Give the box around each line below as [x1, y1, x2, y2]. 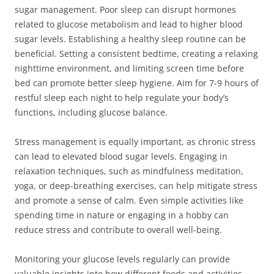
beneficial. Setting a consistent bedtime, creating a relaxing [15, 48, 258, 59]
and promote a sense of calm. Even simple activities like [15, 194, 243, 206]
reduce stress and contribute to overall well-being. [15, 224, 222, 235]
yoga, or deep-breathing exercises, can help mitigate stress [15, 180, 257, 191]
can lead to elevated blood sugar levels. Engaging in [15, 150, 228, 162]
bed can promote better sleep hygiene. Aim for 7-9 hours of [15, 77, 259, 89]
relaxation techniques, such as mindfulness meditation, [15, 165, 243, 177]
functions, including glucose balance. [15, 106, 168, 118]
